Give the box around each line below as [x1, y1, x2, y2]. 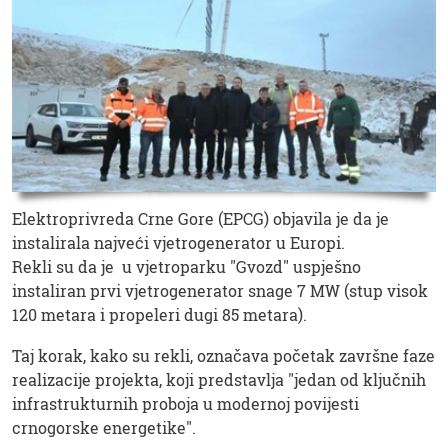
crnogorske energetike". [12, 417, 196, 439]
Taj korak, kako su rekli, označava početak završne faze [12, 345, 435, 367]
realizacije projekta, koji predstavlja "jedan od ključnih [12, 369, 426, 391]
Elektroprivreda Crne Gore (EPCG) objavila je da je [12, 208, 389, 230]
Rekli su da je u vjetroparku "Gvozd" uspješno [12, 256, 361, 278]
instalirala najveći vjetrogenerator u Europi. [12, 232, 345, 254]
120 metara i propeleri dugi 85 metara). [12, 304, 307, 326]
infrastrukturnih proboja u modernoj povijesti [12, 393, 359, 415]
